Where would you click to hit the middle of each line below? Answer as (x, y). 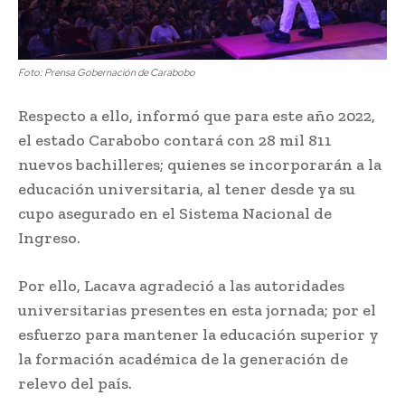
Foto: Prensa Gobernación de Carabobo (107, 72)
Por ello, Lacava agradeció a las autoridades (181, 285)
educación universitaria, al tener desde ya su (187, 188)
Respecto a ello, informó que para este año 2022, (197, 115)
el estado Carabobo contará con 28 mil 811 (175, 140)
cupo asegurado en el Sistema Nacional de (175, 213)
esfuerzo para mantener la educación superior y (198, 334)
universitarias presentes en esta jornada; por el (197, 310)
